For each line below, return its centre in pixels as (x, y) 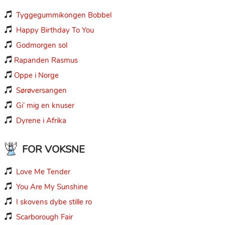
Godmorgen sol (41, 45)
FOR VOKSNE (53, 149)
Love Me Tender (43, 172)
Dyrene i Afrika (41, 120)
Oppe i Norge (36, 75)
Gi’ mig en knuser (45, 105)
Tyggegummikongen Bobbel (64, 15)
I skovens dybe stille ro (54, 202)
